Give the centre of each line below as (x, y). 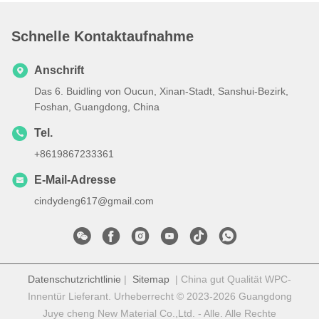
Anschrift (59, 70)
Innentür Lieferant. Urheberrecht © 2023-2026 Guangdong (159, 297)
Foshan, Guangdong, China (97, 107)
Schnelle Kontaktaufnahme (103, 37)
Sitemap (151, 279)
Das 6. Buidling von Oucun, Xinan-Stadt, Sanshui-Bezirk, (161, 91)
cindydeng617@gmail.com (94, 201)
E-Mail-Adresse (75, 180)
